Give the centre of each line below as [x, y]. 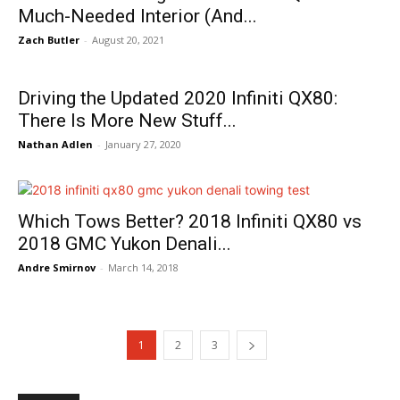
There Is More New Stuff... [127, 121]
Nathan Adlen [55, 144]
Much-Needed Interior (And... [137, 16]
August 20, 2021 [128, 40]
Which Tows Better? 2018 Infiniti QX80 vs [190, 221]
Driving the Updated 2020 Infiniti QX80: [178, 98]
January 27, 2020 [143, 144]
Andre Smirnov [57, 267]
